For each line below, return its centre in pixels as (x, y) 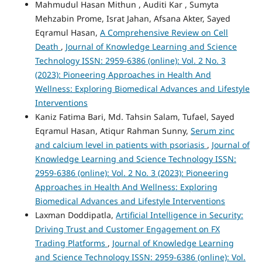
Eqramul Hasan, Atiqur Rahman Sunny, (113, 130)
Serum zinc (212, 130)
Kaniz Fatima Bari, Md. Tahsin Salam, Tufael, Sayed (135, 116)
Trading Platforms (71, 243)
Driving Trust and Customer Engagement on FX (127, 229)
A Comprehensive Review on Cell (164, 32)
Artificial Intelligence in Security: (179, 215)
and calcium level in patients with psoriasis (121, 144)
